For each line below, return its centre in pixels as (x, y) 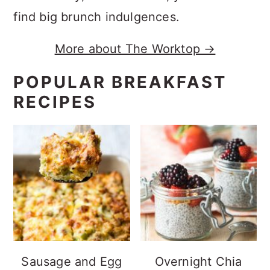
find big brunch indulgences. (96, 17)
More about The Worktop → (135, 49)
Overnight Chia (198, 261)
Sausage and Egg (72, 261)
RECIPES (55, 102)
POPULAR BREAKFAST (120, 82)
